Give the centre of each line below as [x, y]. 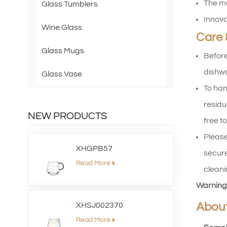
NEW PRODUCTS [67, 116]
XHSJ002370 [100, 205]
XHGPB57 [94, 148]
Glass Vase [62, 74]
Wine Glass [62, 28]
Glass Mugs [63, 51]
